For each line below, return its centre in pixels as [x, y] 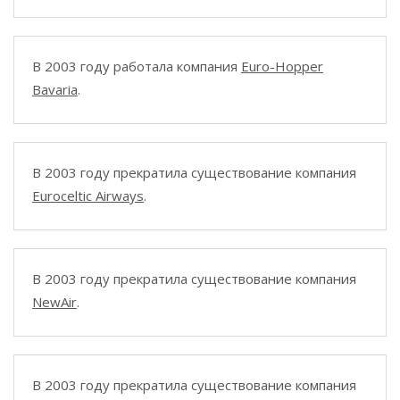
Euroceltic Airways [88, 196]
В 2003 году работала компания [137, 66]
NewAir [54, 302]
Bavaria [55, 89]
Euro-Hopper [282, 66]
